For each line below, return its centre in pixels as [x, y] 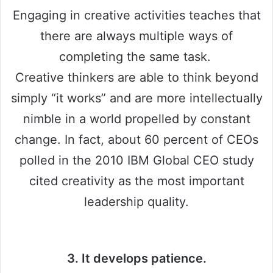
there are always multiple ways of [136, 36]
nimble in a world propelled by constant [136, 119]
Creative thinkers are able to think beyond [136, 77]
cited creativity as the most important [136, 181]
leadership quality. [136, 201]
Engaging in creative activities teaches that [136, 15]
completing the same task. [136, 56]
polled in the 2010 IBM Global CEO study [136, 160]
